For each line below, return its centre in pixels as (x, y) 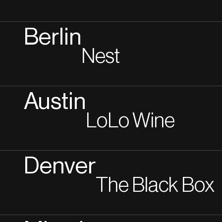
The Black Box (155, 185)
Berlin (53, 37)
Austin (55, 102)
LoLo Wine (130, 121)
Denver (60, 166)
